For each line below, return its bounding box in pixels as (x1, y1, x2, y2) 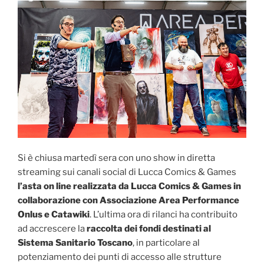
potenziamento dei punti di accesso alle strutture (18, 252, 222, 263)
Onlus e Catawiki (18, 209, 90, 220)
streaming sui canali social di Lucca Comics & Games (18, 167, 236, 178)
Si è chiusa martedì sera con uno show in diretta (18, 153, 215, 164)
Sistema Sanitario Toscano (18, 237, 133, 249)
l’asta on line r (18, 181, 77, 192)
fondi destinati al (139, 223, 211, 235)
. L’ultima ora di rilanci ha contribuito (90, 209, 237, 220)
